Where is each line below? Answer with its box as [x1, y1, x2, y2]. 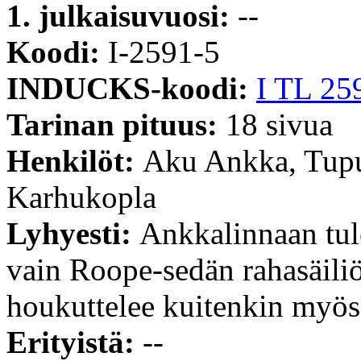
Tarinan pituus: [6, 106, 226, 142]
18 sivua [226, 106, 333, 142]
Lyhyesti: [6, 215, 139, 251]
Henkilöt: [6, 143, 143, 178]
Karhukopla [6, 179, 156, 214]
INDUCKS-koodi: [6, 70, 256, 106]
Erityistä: [6, 324, 143, 359]
